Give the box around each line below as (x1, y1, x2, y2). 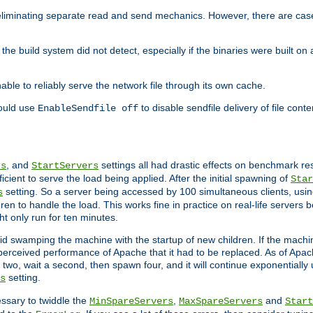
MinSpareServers (89, 296, 173, 307)
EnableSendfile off (38, 103, 138, 115)
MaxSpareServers (179, 296, 263, 307)
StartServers (31, 160, 99, 172)
